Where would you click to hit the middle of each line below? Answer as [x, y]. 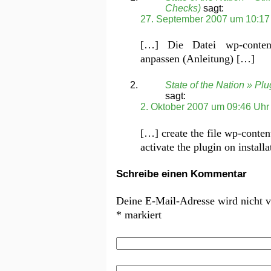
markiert [142, 214]
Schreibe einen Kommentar [181, 174]
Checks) [183, 8]
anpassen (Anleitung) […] [198, 59]
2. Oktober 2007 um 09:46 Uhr [205, 107]
